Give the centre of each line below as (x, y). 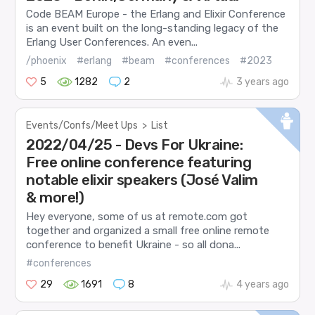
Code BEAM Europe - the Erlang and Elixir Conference (156, 14)
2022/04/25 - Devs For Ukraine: (135, 145)
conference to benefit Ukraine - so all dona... (134, 244)
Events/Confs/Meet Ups (82, 126)
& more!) (55, 198)
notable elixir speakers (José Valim (142, 180)
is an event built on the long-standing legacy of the (153, 28)
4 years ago (262, 285)
